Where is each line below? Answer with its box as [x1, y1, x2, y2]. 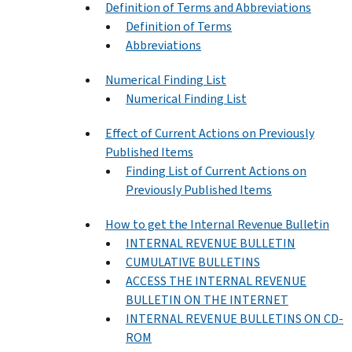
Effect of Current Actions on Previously [105, 124, 314, 141]
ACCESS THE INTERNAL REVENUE [126, 272, 306, 289]
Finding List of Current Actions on [126, 162, 306, 179]
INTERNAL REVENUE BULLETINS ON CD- [126, 310, 343, 327]
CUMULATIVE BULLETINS [126, 253, 260, 270]
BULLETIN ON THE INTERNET [126, 291, 288, 308]
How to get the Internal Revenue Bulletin [105, 215, 329, 233]
